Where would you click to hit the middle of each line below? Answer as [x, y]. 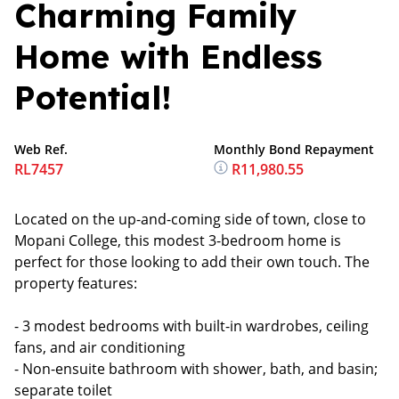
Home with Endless [168, 57]
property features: [76, 283]
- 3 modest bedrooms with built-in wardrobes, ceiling [191, 326]
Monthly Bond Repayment [294, 149]
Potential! [93, 98]
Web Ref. [41, 149]
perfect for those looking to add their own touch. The [192, 262]
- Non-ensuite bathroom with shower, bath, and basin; [196, 369]
